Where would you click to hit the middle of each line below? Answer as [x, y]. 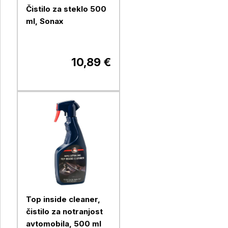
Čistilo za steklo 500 [66, 9]
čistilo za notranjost [64, 211]
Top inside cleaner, [63, 199]
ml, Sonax [45, 21]
